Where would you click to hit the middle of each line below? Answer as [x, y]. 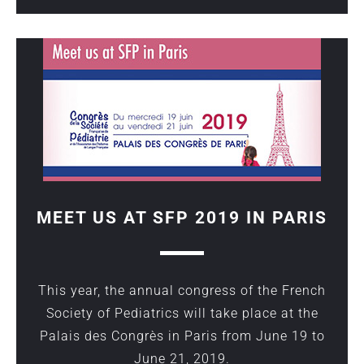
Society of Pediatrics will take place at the [182, 313]
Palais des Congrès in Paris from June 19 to [182, 336]
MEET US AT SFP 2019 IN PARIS [182, 218]
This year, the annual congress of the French [182, 290]
